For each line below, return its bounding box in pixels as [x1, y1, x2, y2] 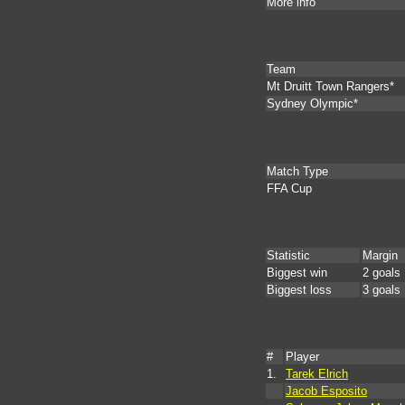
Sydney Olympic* [267, 97, 358, 111]
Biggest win [267, 265, 327, 279]
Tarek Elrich [286, 367, 348, 381]
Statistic [267, 248, 310, 262]
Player [286, 350, 319, 364]
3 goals [363, 282, 400, 297]
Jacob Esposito [286, 384, 367, 399]
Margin [363, 248, 398, 262]
